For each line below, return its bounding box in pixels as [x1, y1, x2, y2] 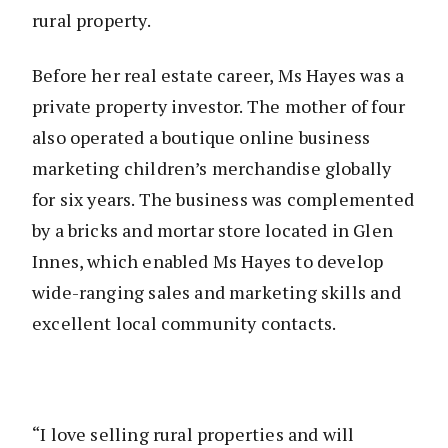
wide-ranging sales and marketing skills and [32, 280, 401, 305]
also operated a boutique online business [32, 125, 371, 150]
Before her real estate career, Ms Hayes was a [32, 63, 405, 88]
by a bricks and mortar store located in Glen [32, 218, 393, 243]
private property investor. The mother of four [32, 94, 406, 119]
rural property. [32, 8, 151, 33]
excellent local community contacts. [32, 311, 337, 336]
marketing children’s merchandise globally [32, 156, 392, 181]
